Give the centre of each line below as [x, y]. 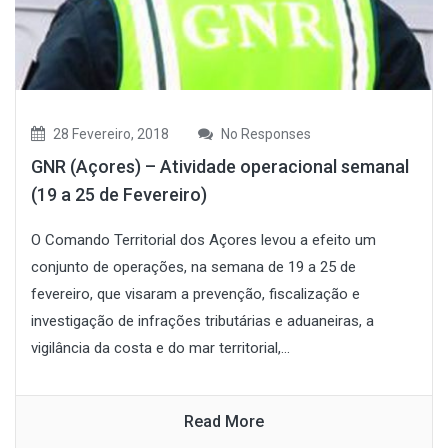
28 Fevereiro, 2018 [109, 133]
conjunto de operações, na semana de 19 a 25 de [193, 266]
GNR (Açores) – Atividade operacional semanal [220, 166]
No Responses [264, 133]
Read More [224, 421]
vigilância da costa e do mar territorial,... [160, 347]
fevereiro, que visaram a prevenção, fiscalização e [195, 293]
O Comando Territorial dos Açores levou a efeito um [203, 239]
